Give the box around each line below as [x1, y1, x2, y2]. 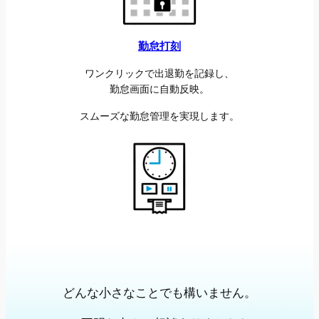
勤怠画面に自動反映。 [110, 82, 209, 95]
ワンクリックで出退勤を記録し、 [85, 66, 234, 79]
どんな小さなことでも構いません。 [63, 286, 256, 300]
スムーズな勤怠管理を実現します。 [80, 109, 239, 122]
